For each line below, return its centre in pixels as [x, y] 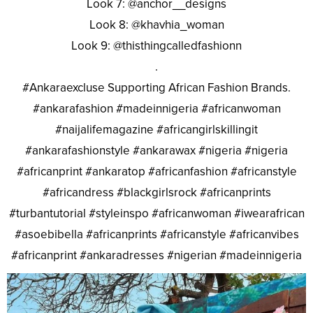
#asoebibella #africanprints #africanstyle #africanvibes [156, 234]
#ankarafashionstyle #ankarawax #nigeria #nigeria [156, 150]
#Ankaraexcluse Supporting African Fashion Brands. [156, 87]
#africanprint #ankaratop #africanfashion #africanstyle [156, 171]
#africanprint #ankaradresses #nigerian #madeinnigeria [156, 255]
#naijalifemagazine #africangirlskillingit [156, 129]
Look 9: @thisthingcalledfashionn [156, 45]
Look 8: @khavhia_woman [156, 24]
